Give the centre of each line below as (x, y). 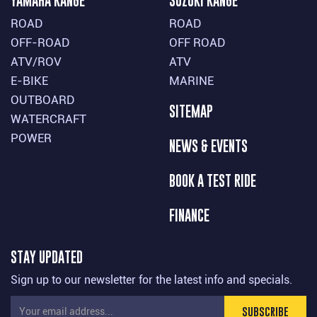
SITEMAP (191, 111)
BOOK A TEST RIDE (213, 180)
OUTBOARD (43, 99)
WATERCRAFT (48, 119)
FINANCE (189, 215)
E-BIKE (29, 80)
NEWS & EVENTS (208, 146)
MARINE (191, 80)
